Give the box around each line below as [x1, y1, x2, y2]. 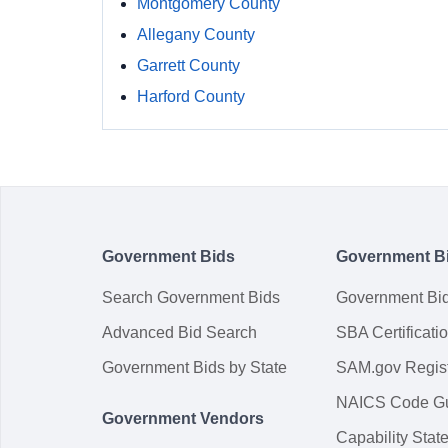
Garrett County [137, 57, 240, 74]
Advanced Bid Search [102, 324, 257, 341]
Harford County [137, 88, 245, 105]
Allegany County [137, 26, 255, 43]
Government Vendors [102, 410, 264, 427]
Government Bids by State [102, 359, 287, 376]
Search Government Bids [102, 289, 280, 306]
